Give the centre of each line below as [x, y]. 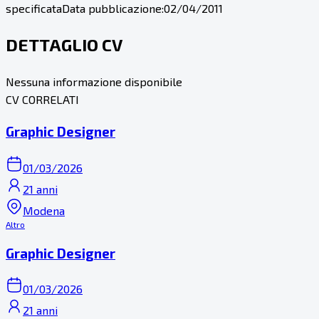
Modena [44, 210]
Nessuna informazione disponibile [94, 81]
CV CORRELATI [42, 99]
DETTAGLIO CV [64, 44]
